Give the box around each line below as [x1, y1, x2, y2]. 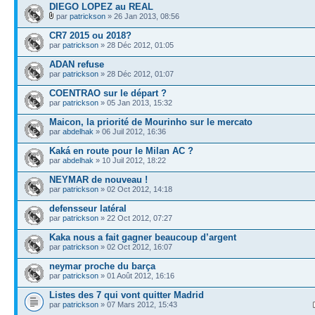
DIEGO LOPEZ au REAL [49, 1, 153, 12]
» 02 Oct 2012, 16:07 [98, 243, 172, 251]
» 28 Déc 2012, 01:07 [98, 70, 174, 78]
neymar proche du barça [49, 261, 155, 271]
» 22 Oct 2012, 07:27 [98, 214, 172, 222]
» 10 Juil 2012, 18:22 [94, 156, 166, 165]
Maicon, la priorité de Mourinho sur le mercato [49, 117, 252, 127]
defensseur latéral [49, 203, 127, 214]
